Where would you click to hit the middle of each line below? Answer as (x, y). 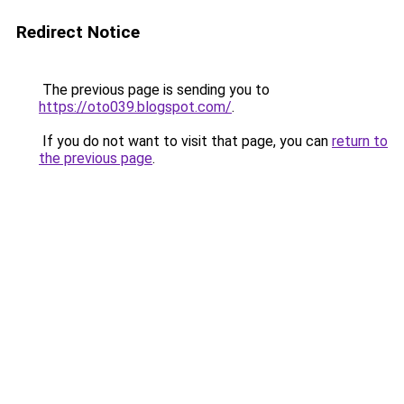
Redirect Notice (78, 32)
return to (360, 141)
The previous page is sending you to (154, 90)
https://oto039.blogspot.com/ (135, 107)
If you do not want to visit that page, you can (185, 141)
